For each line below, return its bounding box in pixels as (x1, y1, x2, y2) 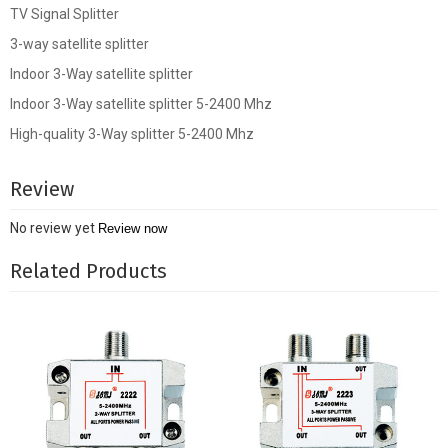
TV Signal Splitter (10, 5, 119, 22)
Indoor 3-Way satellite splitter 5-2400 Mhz (10, 95, 272, 112)
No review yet (10, 219, 98, 236)
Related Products (10, 258, 167, 283)
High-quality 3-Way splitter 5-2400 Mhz (10, 125, 254, 142)
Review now (98, 220, 167, 236)
